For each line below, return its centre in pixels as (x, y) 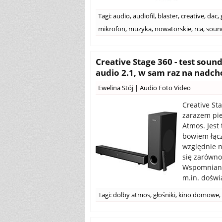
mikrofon (112, 29)
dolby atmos (132, 195)
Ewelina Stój (116, 88)
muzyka (140, 29)
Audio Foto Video (165, 88)
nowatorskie (173, 29)
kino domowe (199, 195)
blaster (168, 16)
